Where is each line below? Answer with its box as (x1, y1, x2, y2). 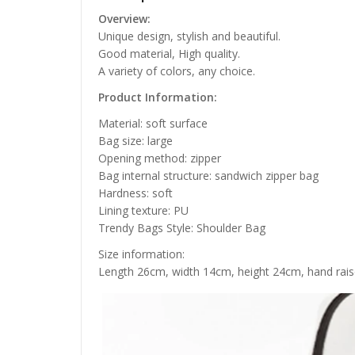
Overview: (98, 10, 151, 26)
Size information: (98, 246, 185, 262)
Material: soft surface (98, 115, 208, 131)
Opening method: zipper (98, 150, 221, 166)
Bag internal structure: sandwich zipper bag (98, 167, 319, 183)
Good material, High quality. (98, 45, 240, 61)
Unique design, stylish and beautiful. (98, 28, 281, 44)
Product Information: (98, 89, 217, 105)
